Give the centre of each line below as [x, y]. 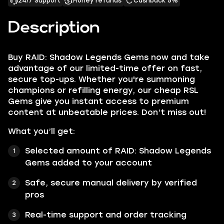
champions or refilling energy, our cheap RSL [103, 90]
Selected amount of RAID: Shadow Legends [118, 151]
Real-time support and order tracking [106, 215]
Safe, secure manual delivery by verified [111, 183]
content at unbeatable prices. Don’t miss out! [107, 112]
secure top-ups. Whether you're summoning [101, 79]
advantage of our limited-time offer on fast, [105, 68]
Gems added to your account [88, 163]
